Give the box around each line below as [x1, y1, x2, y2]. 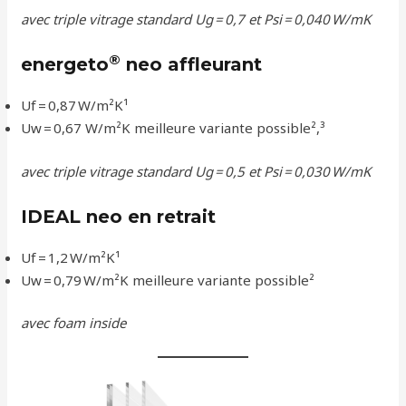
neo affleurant [121, 53, 263, 76]
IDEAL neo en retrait [21, 205, 217, 227]
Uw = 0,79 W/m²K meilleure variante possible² [21, 270, 315, 289]
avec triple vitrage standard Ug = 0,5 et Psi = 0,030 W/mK [21, 161, 372, 180]
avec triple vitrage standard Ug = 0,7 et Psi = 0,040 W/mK [21, 10, 372, 29]
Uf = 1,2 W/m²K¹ [21, 247, 121, 266]
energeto [21, 53, 110, 76]
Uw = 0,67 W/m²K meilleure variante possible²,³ [21, 119, 325, 138]
